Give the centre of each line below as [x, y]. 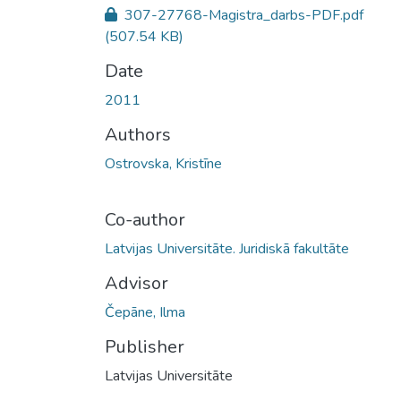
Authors [138, 134]
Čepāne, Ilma [145, 312]
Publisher [145, 346]
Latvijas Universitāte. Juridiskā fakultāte [227, 248]
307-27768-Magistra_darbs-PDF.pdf [242, 15]
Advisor [137, 283]
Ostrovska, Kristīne [163, 163]
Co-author [145, 219]
